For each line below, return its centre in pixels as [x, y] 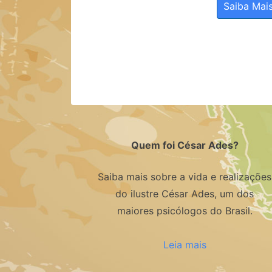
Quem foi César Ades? [185, 145]
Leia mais [185, 245]
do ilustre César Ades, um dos [185, 194]
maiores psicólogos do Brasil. [185, 211]
